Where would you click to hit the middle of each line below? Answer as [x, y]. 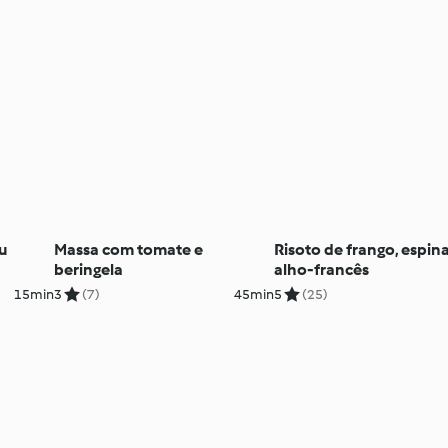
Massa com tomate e [128, 249]
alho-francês [322, 269]
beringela [88, 269]
